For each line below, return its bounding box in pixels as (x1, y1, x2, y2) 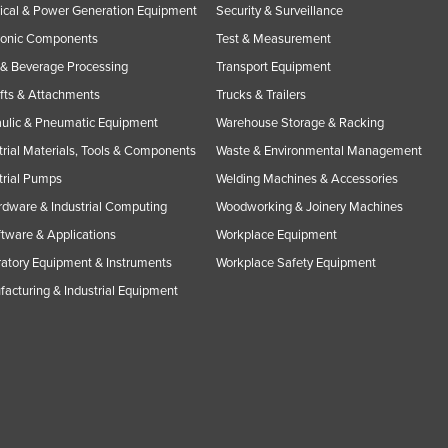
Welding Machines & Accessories (216, 170, 398, 187)
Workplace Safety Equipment (216, 254, 376, 271)
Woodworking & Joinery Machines (216, 198, 403, 215)
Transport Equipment (216, 58, 331, 75)
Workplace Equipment (216, 226, 337, 243)
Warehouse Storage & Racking (216, 114, 384, 131)
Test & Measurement (216, 30, 331, 47)
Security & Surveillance (216, 2, 343, 19)
